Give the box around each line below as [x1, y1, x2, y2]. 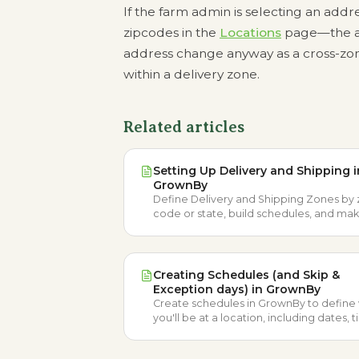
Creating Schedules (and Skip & [153, 268, 340, 282]
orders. [153, 236, 190, 248]
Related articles [123, 118, 244, 136]
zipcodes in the [123, 25, 220, 40]
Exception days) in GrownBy [153, 282, 321, 296]
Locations [220, 25, 281, 40]
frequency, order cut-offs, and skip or [153, 326, 344, 338]
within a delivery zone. [123, 67, 260, 82]
